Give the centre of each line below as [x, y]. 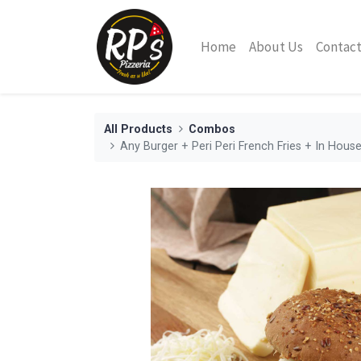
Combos [212, 129]
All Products [138, 129]
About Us [276, 46]
